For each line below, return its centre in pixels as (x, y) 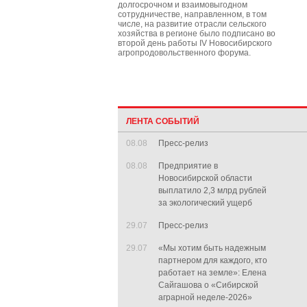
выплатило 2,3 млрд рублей (212, 191)
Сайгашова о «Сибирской (208, 285)
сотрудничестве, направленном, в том (192, 14)
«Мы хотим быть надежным (212, 248)
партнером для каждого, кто (213, 260)
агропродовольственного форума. (184, 53)
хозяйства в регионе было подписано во (197, 34)
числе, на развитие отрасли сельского (192, 24)
